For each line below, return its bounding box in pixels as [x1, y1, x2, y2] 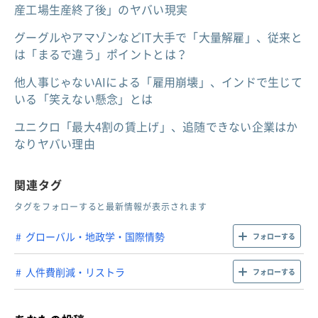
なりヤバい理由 [14, 134, 95, 152]
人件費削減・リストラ [26, 264, 125, 279]
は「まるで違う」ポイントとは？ [14, 45, 188, 62]
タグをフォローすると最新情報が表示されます [14, 200, 207, 214]
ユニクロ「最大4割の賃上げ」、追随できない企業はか [14, 117, 298, 135]
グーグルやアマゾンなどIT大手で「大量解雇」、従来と [14, 28, 303, 45]
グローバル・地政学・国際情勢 [26, 229, 165, 243]
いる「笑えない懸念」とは [14, 89, 153, 107]
